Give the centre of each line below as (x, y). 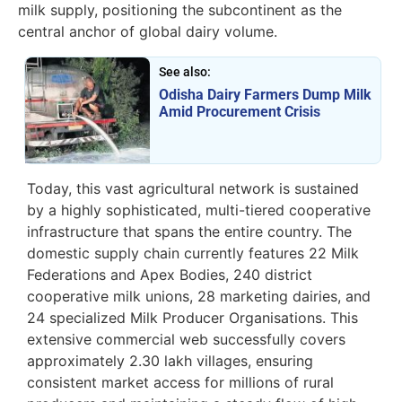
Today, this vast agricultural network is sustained (193, 188)
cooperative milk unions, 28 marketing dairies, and (199, 296)
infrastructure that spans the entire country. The (189, 231)
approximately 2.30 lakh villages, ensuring (170, 360)
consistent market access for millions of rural (180, 382)
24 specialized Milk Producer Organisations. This (192, 317)
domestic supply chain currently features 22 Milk (193, 253)
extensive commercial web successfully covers (186, 339)
